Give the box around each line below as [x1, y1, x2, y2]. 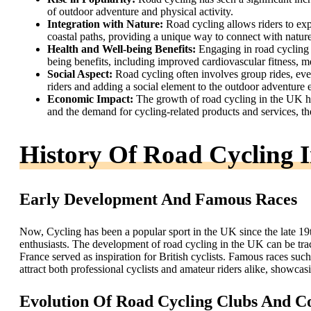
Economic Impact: [47, 93, 133, 106]
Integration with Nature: [47, 18, 163, 31]
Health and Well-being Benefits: [47, 43, 196, 56]
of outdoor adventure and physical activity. [47, 6, 233, 18]
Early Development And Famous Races [19, 190, 297, 209]
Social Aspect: [47, 68, 112, 81]
